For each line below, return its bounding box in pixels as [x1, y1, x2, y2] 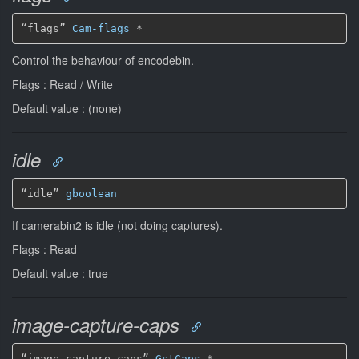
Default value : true [12, 265, 108, 281]
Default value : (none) [12, 100, 122, 116]
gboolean [65, 187, 117, 200]
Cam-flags [71, 22, 130, 34]
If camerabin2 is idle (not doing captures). [12, 217, 223, 233]
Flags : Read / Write [12, 76, 113, 92]
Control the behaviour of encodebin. [12, 52, 194, 68]
